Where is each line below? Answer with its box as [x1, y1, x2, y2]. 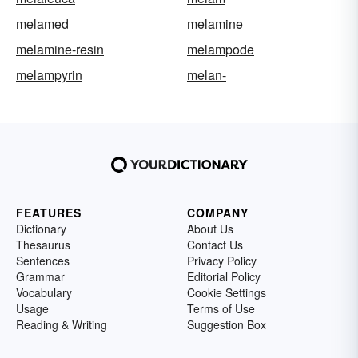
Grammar [16, 268, 65, 285]
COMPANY [187, 205, 249, 221]
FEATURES [16, 205, 82, 221]
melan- [187, 66, 226, 85]
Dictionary [16, 221, 66, 237]
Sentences [16, 253, 70, 269]
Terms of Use [187, 300, 255, 317]
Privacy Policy [187, 253, 257, 269]
